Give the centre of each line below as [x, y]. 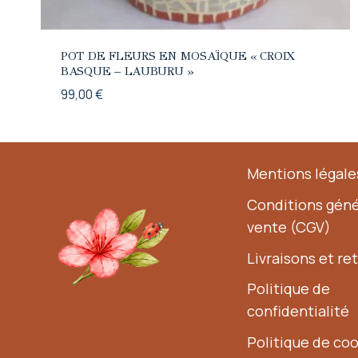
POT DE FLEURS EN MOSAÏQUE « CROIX [178, 56]
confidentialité [298, 311]
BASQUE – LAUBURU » [127, 71]
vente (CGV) [289, 227]
